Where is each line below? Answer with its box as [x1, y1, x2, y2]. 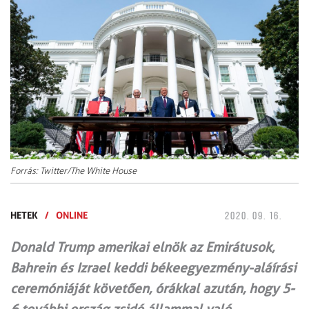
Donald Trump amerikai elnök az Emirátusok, [10, 239, 275, 256]
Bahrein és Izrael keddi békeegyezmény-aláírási [10, 260, 296, 277]
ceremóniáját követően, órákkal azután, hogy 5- [10, 281, 295, 297]
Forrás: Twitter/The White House [10, 166, 137, 177]
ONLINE [56, 209, 88, 221]
